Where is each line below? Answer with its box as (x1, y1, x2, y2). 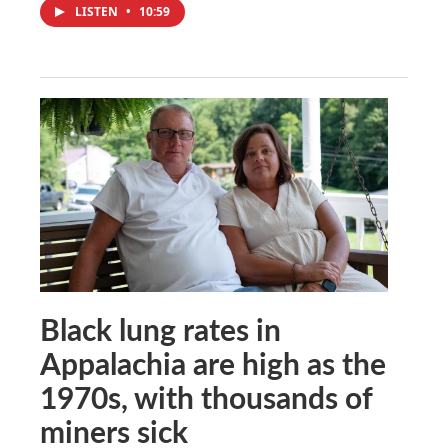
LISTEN (75, 2, 121, 20)
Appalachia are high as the (40, 341, 386, 384)
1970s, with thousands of (40, 375, 372, 418)
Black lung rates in (40, 307, 281, 350)
